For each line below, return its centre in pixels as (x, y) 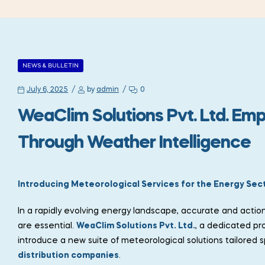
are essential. (47, 226)
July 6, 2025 (47, 90)
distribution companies (68, 256)
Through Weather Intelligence (134, 143)
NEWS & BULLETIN (51, 66)
